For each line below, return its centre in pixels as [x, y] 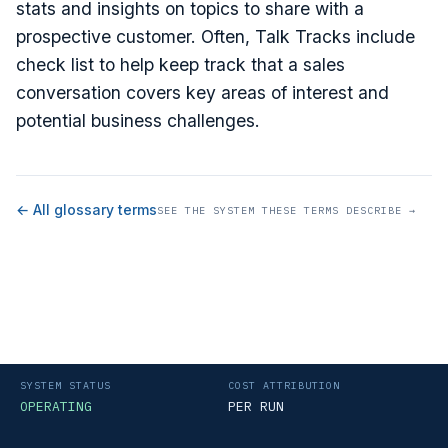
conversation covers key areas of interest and [202, 92]
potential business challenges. [138, 120]
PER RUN [256, 406]
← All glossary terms [86, 209]
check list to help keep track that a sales [180, 64]
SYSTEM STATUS [65, 385]
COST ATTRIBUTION [284, 385]
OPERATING [56, 406]
